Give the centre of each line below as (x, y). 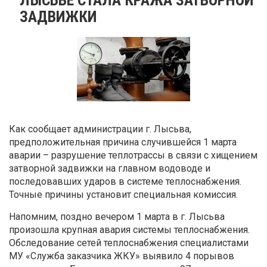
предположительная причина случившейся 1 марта (123, 142)
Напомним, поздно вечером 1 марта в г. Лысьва (117, 216)
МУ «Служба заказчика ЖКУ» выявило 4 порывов (122, 256)
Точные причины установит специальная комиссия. (123, 194)
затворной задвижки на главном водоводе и (110, 168)
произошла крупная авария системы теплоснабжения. (129, 229)
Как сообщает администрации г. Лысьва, (100, 129)
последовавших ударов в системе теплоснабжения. (125, 181)
